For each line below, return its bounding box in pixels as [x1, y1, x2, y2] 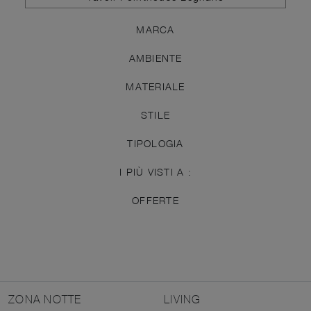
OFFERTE [132, 194, 179, 206]
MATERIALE [126, 80, 185, 92]
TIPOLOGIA [127, 137, 184, 149]
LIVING [164, 292, 201, 305]
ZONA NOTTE [8, 292, 82, 305]
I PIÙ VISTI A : [119, 165, 192, 178]
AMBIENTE [128, 51, 183, 64]
